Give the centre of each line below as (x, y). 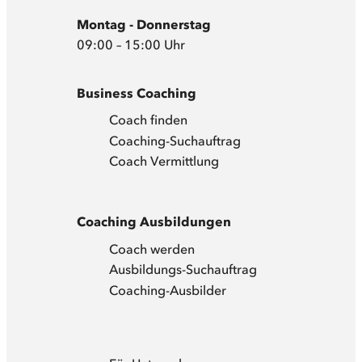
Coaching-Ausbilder (168, 290)
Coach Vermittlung (164, 161)
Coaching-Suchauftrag (175, 140)
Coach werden (152, 248)
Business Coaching (137, 93)
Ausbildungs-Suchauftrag (183, 269)
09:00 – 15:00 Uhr (131, 45)
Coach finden (149, 120)
